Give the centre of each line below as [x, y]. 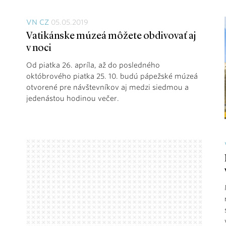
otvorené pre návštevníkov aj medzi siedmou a [107, 87]
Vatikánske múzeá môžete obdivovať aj [111, 36]
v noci [39, 48]
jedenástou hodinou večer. [73, 98]
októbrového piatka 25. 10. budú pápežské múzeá [112, 76]
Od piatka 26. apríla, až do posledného [93, 65]
